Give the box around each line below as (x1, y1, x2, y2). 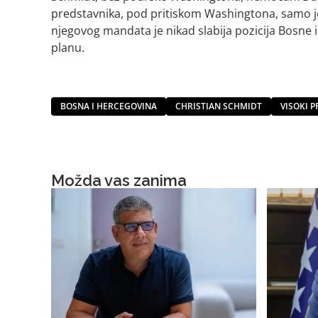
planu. (51, 39, 84, 55)
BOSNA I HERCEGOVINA (60, 99, 157, 112)
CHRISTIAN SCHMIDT (175, 99, 262, 112)
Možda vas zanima (51, 170, 187, 190)
